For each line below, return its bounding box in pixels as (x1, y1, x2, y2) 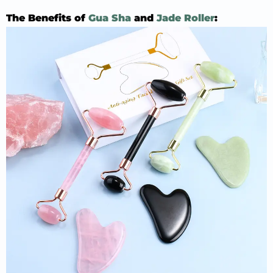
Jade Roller (157, 12, 214, 24)
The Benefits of (6, 12, 88, 24)
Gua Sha (88, 12, 131, 24)
